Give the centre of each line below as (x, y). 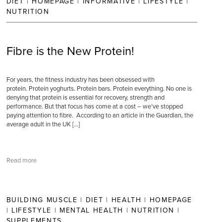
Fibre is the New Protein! (70, 51)
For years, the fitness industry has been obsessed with (80, 80)
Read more (21, 161)
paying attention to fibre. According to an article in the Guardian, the (100, 115)
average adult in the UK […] (43, 124)
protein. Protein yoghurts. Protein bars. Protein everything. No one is (99, 89)
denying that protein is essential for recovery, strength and (85, 98)
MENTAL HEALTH (91, 210)
